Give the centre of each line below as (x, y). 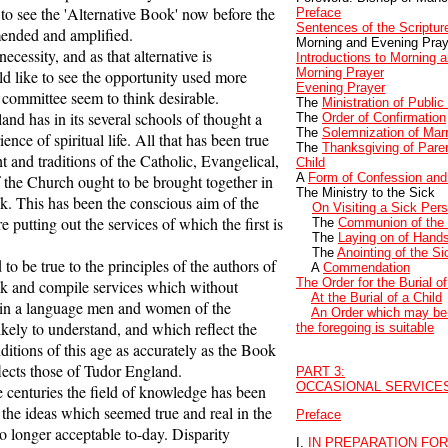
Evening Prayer (340, 88)
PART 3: (320, 371)
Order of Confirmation (384, 118)
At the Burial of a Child (376, 298)
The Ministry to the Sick (365, 193)
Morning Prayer (340, 73)
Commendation (366, 268)
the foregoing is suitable (365, 328)
